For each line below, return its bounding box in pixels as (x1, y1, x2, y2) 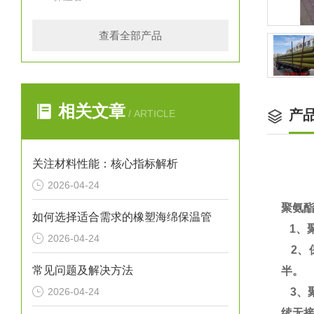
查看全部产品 (99, 29, 162, 41)
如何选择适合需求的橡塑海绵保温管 (32, 211, 212, 223)
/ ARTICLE (125, 108, 175, 119)
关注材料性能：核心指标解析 (32, 158, 178, 170)
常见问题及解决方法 (32, 264, 133, 276)
